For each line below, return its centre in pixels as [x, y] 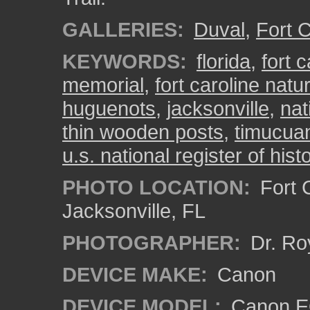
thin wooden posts [143, 132]
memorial [103, 85]
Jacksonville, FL [134, 211]
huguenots [109, 108]
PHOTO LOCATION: [156, 187]
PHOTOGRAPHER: [152, 243]
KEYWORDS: [125, 61]
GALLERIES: [123, 29]
